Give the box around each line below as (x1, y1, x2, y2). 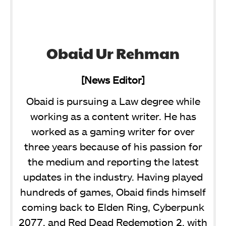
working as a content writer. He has (30, 109, 196, 122)
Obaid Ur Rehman (46, 42, 180, 63)
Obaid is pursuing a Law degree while (26, 94, 200, 107)
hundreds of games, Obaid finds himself (20, 185, 206, 198)
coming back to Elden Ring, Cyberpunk (22, 200, 204, 213)
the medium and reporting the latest (27, 155, 199, 167)
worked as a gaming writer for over (31, 125, 195, 137)
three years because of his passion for (24, 140, 202, 152)
